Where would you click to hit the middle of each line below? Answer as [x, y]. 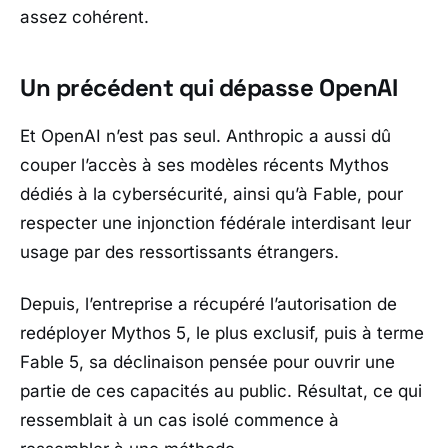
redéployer [65, 332]
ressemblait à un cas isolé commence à [179, 419]
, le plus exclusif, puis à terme [305, 332]
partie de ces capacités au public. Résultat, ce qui [221, 390]
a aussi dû [347, 136]
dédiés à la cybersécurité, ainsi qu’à [166, 194]
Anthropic [265, 136]
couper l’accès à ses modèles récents [174, 165]
